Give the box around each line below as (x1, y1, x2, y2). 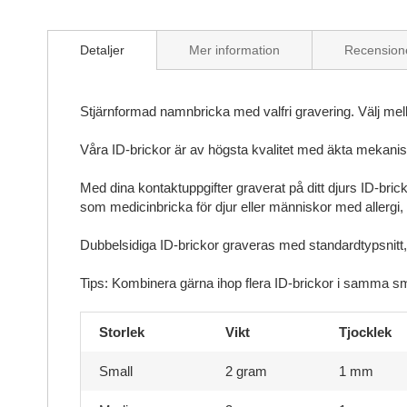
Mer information (189, 43, 280, 58)
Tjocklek (339, 324, 392, 341)
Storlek (99, 324, 144, 341)
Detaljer (80, 43, 124, 58)
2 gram (225, 363, 267, 380)
